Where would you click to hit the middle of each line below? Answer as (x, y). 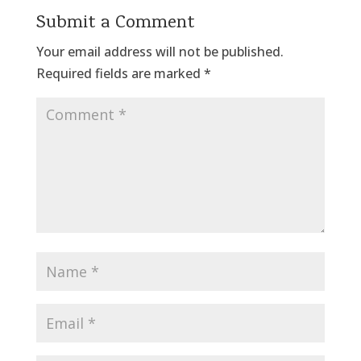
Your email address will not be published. (160, 51)
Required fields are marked (120, 73)
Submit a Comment (115, 23)
